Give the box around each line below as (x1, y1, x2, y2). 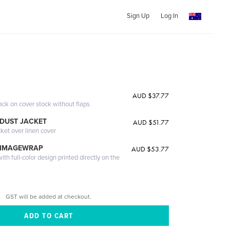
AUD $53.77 (131, 144, 169, 154)
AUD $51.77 (132, 118, 169, 127)
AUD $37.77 (132, 91, 169, 100)
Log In (160, 12, 178, 20)
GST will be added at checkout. (6, 193, 92, 200)
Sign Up (126, 12, 149, 20)
